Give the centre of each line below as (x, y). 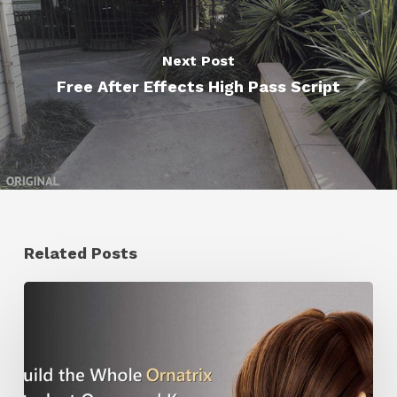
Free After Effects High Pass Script (198, 86)
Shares (50, 354)
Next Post (198, 60)
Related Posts (80, 253)
